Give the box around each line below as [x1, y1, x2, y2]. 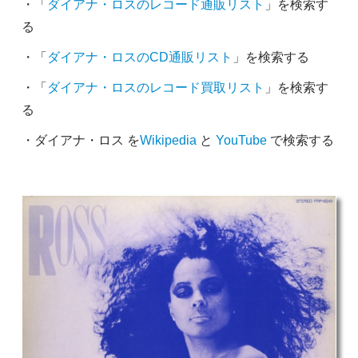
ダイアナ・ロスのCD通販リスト [46, 50, 233, 64]
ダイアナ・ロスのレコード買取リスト [46, 80, 265, 94]
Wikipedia [139, 133, 197, 147]
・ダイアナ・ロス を [21, 133, 140, 147]
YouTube [215, 133, 267, 147]
